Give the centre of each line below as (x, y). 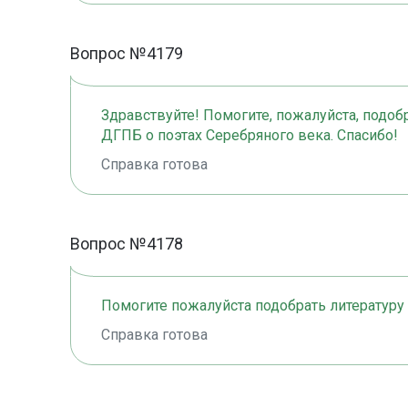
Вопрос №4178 (127, 244)
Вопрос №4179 (127, 54)
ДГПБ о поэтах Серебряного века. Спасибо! (250, 136)
